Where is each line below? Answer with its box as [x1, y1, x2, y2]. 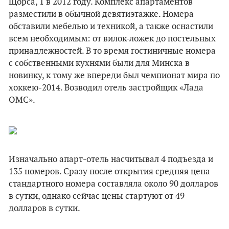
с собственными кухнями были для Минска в [9, 58, 190, 68]
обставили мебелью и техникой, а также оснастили [9, 21, 213, 32]
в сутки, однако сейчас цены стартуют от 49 [9, 191, 185, 201]
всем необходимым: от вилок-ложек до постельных [9, 34, 216, 44]
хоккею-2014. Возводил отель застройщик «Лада [9, 83, 203, 93]
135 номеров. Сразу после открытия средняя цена [9, 167, 210, 177]
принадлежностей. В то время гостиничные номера [9, 46, 216, 56]
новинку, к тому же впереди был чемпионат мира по [9, 71, 220, 81]
